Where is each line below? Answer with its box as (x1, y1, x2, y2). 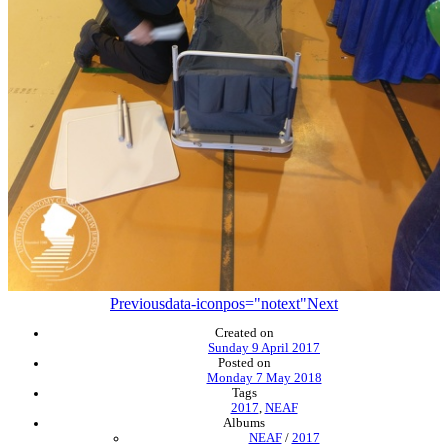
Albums (223, 415, 265, 430)
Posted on (217, 355, 271, 370)
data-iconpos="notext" (165, 294, 307, 312)
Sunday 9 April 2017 (208, 340, 320, 355)
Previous (110, 294, 165, 312)
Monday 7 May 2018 (206, 370, 322, 385)
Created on (214, 325, 274, 340)
